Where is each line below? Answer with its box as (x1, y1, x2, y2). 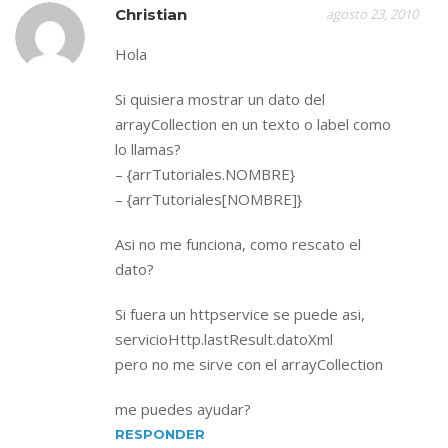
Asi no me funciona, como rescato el (115, 234, 361, 254)
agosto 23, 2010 (326, 5, 418, 23)
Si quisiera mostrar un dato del (115, 89, 325, 109)
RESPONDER (115, 426, 205, 442)
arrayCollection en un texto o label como (115, 114, 391, 134)
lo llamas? (115, 139, 181, 159)
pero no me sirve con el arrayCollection (115, 354, 383, 374)
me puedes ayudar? (115, 399, 251, 419)
